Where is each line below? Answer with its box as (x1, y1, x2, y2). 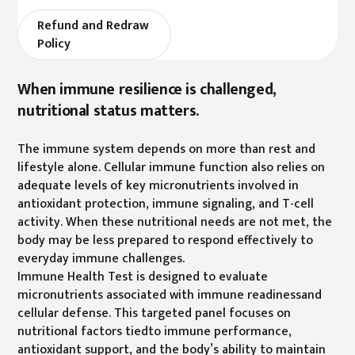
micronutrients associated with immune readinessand (17, 284, 323, 305)
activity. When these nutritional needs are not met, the (17, 211, 333, 232)
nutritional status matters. (17, 97, 199, 124)
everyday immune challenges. (17, 247, 185, 269)
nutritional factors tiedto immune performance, (17, 320, 292, 342)
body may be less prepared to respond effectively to (17, 229, 314, 250)
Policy (37, 33, 71, 55)
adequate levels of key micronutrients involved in (17, 174, 300, 196)
